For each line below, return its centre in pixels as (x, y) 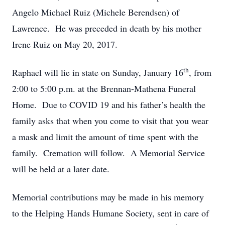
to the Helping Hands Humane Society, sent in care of (110, 213)
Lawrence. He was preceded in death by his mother (107, 28)
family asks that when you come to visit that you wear (110, 121)
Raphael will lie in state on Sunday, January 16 (98, 72)
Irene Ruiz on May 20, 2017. (65, 44)
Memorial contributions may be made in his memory (108, 197)
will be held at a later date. (61, 169)
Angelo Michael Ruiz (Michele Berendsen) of (96, 12)
